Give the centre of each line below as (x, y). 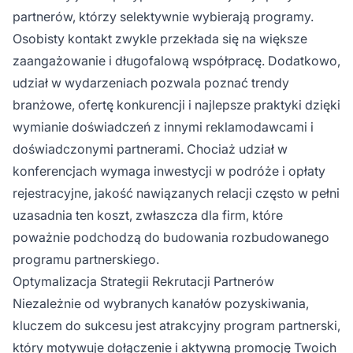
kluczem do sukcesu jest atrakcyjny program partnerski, (176, 326)
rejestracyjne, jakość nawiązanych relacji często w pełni (176, 193)
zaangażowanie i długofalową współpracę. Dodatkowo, (176, 61)
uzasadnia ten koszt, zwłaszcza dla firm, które (148, 216)
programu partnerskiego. (86, 260)
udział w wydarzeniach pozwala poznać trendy (151, 83)
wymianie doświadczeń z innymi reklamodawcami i (163, 127)
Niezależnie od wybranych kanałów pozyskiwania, (161, 304)
